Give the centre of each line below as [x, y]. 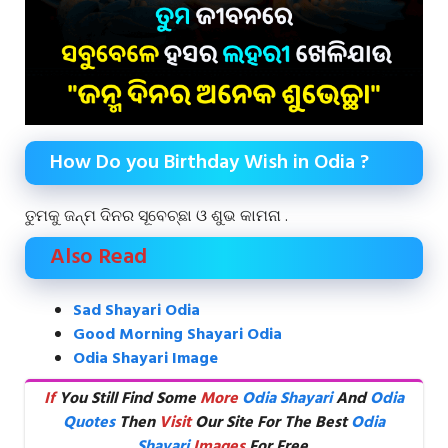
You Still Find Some [127, 399]
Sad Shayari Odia [136, 311]
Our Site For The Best [271, 423]
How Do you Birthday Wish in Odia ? [209, 163]
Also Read [98, 257]
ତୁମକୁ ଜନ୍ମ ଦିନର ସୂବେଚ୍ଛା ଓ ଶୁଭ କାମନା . [156, 217]
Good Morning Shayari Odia [177, 335]
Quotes [89, 423]
